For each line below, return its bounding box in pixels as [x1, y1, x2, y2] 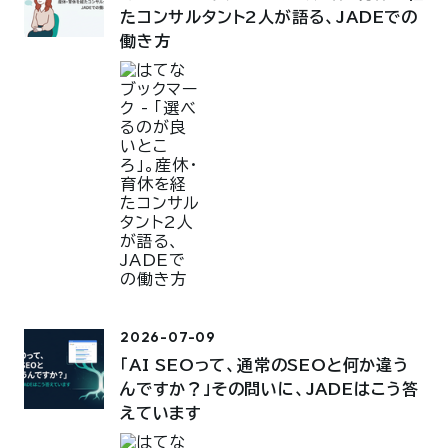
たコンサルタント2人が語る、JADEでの [120, 9, 419, 26]
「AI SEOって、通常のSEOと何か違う [120, 357, 409, 374]
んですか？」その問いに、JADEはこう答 [120, 381, 419, 398]
